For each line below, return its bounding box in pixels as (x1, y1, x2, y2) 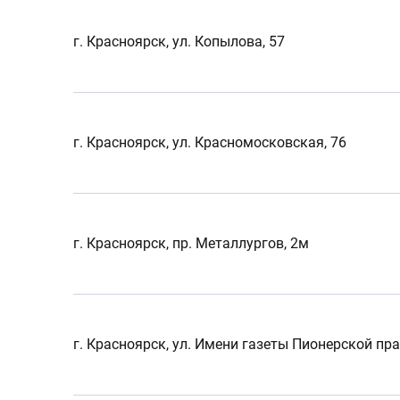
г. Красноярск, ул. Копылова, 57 (73, 33, 285, 50)
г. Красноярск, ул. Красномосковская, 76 (73, 134, 346, 151)
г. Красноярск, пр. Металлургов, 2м (73, 235, 309, 252)
